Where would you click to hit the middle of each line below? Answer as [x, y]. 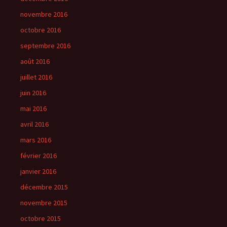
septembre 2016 [45, 46]
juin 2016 [33, 93]
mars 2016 [36, 140]
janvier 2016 [38, 171]
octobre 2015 [41, 218]
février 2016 [39, 156]
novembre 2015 [44, 203]
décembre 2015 [44, 187]
